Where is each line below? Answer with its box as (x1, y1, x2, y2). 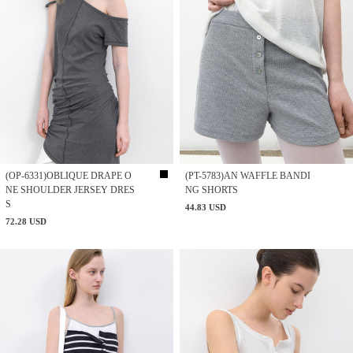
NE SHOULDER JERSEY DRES (6, 184, 135, 195)
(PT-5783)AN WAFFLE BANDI (185, 169, 311, 181)
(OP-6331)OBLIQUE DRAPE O (6, 169, 132, 181)
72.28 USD (6, 217, 46, 226)
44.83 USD (185, 203, 227, 212)
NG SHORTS (185, 184, 239, 195)
